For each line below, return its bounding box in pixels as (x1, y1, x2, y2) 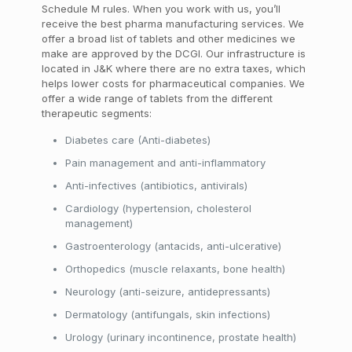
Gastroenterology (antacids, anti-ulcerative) (64, 240, 281, 252)
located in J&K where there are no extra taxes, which (41, 62, 306, 75)
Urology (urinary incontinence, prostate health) (64, 331, 296, 343)
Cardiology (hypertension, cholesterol (64, 202, 251, 214)
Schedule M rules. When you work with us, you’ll (41, 2, 280, 15)
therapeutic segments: (41, 107, 152, 119)
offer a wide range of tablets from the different (41, 92, 273, 104)
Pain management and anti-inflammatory (64, 156, 266, 169)
